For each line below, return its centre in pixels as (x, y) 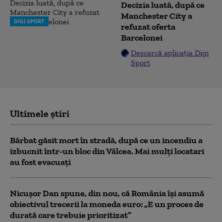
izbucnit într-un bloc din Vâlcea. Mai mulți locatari (107, 151)
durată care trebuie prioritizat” (71, 215)
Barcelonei (142, 37)
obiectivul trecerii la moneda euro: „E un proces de (107, 204)
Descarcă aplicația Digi (170, 53)
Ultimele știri (40, 113)
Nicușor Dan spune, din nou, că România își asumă (107, 193)
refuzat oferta (148, 27)
